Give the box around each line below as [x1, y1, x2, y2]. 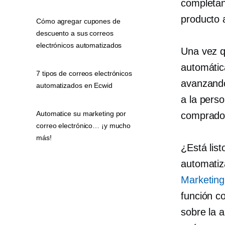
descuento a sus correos [36, 29, 114, 37]
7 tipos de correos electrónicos [36, 69, 132, 77]
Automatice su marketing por [36, 109, 127, 118]
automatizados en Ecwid [36, 81, 113, 89]
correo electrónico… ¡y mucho [36, 122, 131, 130]
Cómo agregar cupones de [36, 17, 121, 25]
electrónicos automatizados [36, 41, 122, 49]
